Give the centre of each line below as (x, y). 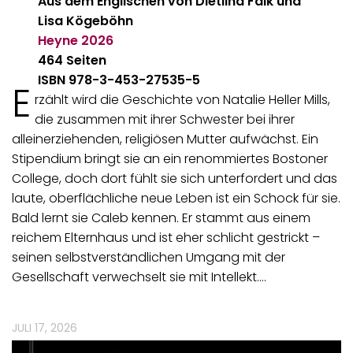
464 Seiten (72, 60)
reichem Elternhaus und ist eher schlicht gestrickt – (166, 237)
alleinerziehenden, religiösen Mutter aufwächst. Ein (165, 139)
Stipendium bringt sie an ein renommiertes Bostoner (170, 158)
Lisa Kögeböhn (86, 20)
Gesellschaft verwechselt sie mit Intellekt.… (139, 277)
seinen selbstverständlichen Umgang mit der (149, 257)
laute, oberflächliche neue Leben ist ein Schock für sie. (176, 198)
